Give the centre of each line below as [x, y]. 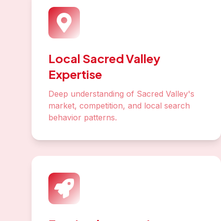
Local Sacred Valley [104, 58]
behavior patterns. [83, 117]
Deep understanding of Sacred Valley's [121, 94]
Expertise [75, 74]
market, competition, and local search [119, 106]
